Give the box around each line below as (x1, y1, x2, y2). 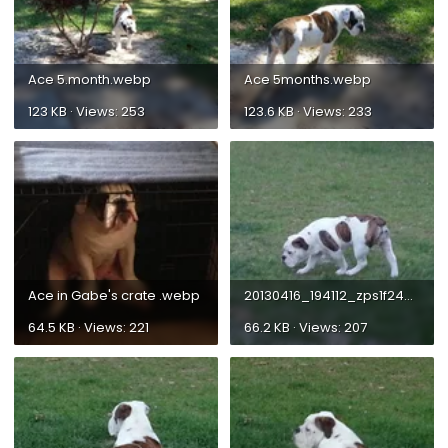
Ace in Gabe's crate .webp (28, 285, 200, 305)
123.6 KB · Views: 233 (244, 101, 372, 121)
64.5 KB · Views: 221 (28, 317, 149, 337)
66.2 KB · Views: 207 (244, 317, 367, 337)
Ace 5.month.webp (28, 69, 151, 89)
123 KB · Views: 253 (28, 101, 145, 121)
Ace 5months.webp (244, 69, 371, 89)
